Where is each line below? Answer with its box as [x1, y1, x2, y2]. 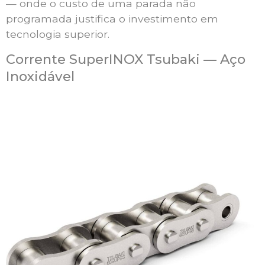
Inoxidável [6, 67, 75, 85]
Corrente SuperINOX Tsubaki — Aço [6, 50, 245, 67]
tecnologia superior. [6, 28, 109, 41]
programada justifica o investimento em [6, 12, 218, 25]
